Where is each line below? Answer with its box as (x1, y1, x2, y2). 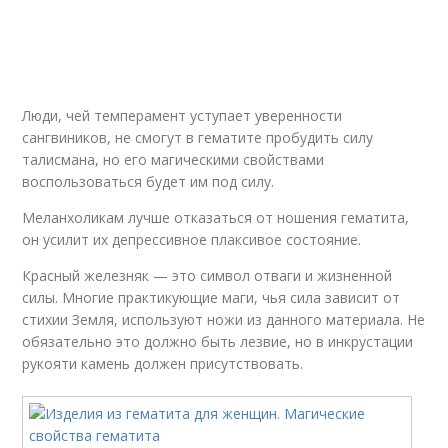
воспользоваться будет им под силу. (22, 172, 275, 191)
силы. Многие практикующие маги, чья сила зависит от (22, 288, 401, 307)
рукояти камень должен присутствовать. (22, 354, 304, 373)
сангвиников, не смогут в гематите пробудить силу (22, 128, 374, 147)
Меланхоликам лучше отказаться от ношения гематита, (22, 208, 410, 227)
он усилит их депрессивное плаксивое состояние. (22, 230, 362, 249)
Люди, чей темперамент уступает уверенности (22, 106, 343, 125)
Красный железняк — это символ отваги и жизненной (22, 266, 393, 285)
